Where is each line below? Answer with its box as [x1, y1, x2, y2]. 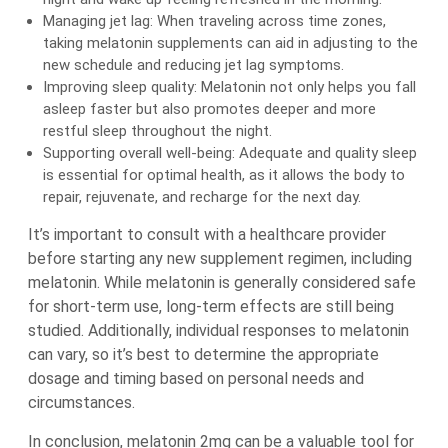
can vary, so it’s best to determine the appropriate [28, 345, 379, 364]
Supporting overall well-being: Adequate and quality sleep [43, 144, 417, 162]
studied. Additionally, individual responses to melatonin [28, 321, 409, 340]
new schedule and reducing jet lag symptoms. [43, 56, 344, 74]
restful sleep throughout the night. [43, 122, 272, 140]
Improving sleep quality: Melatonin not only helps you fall [43, 78, 416, 96]
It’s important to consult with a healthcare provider [28, 225, 386, 244]
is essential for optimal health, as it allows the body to [43, 166, 405, 184]
